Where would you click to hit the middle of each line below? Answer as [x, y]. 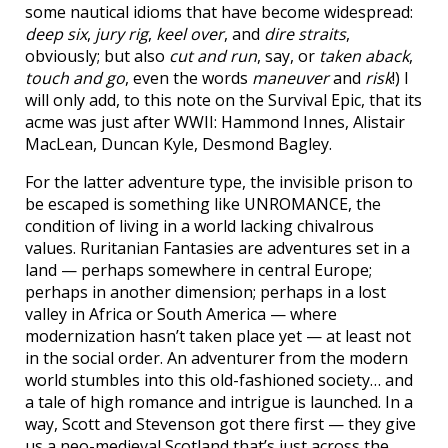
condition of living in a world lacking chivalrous [199, 226]
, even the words [188, 78]
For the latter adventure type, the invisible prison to [219, 182]
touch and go [75, 78]
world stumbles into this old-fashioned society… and [219, 380]
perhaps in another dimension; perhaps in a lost [205, 292]
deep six [56, 34]
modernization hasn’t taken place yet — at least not [218, 336]
